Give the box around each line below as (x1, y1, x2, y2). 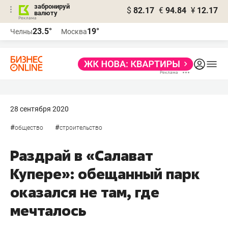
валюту (34, 9, 58, 17)
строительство (60, 124, 102, 131)
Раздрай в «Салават (10, 146, 153, 165)
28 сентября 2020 (10, 105, 69, 113)
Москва (61, 27, 87, 36)
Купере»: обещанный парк (10, 164, 200, 183)
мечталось (10, 201, 87, 220)
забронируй (34, 3, 70, 10)
